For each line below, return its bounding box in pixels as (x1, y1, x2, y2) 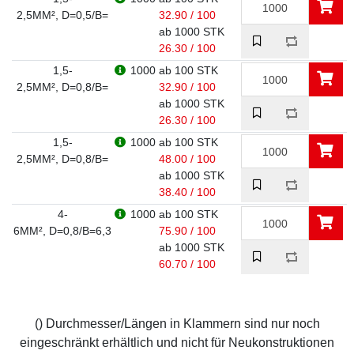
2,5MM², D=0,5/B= (17, 9, 108, 21)
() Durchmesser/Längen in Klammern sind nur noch (34, 317, 320, 330)
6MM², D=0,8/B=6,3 (13, 224, 111, 237)
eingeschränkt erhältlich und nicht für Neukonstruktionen (20, 336, 334, 349)
